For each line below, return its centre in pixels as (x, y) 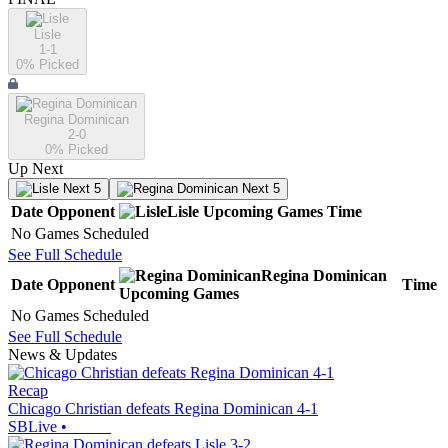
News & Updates (62, 355)
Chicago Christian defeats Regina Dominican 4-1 (163, 409)
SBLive (32, 427)
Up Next (35, 169)
